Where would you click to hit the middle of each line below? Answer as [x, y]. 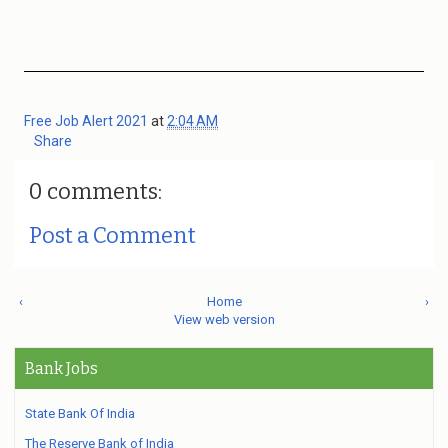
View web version [224, 319]
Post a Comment [112, 235]
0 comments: [95, 191]
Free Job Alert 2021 [87, 121]
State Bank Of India [80, 413]
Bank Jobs [61, 368]
